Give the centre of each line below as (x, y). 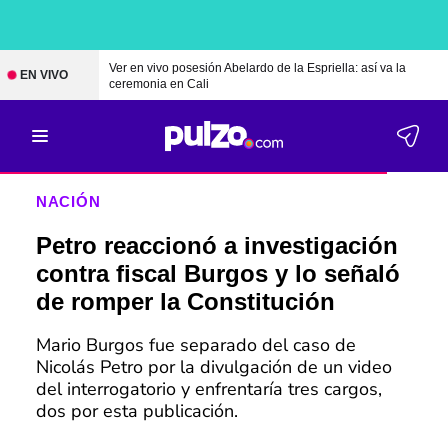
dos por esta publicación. (136, 411)
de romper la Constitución (185, 301)
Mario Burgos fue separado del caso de (195, 345)
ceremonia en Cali (158, 84)
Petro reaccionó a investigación (216, 245)
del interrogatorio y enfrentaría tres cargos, (208, 389)
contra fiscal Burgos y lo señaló (217, 273)
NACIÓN (68, 201)
